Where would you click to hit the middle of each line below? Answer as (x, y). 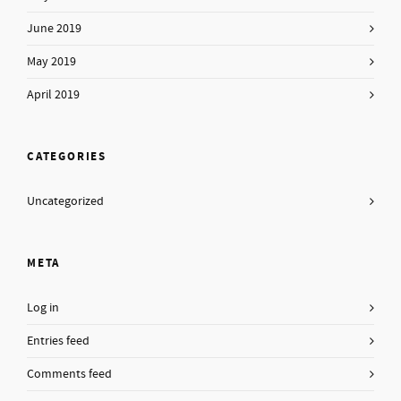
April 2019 (53, 95)
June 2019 (54, 29)
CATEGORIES (67, 157)
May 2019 (51, 62)
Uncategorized (65, 201)
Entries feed (58, 341)
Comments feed (69, 374)
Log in (43, 308)
